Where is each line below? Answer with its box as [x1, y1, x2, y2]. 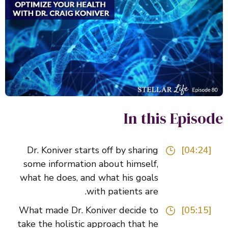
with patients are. [102, 185, 174, 198]
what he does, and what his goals [35, 172, 174, 184]
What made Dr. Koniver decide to [34, 204, 174, 217]
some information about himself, [39, 158, 174, 170]
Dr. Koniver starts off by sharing [42, 144, 174, 157]
